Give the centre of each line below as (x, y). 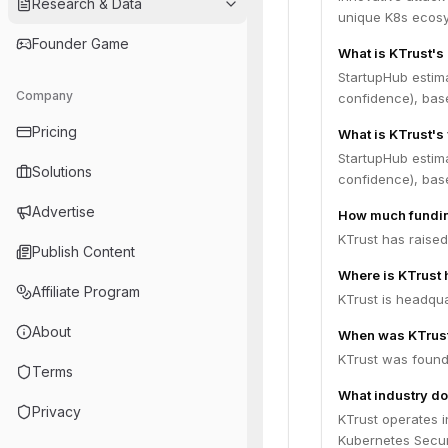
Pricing (54, 131)
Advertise (63, 211)
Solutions (62, 171)
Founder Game (80, 43)
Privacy (56, 411)
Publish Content (83, 251)
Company (44, 95)
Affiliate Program (86, 291)
